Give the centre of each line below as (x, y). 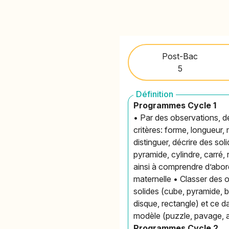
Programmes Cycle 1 (175, 105)
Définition (155, 94)
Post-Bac (180, 56)
